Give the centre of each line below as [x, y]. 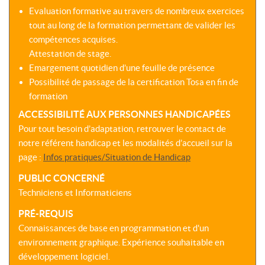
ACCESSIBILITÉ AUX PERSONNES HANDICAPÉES [125, 114]
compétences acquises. [73, 40]
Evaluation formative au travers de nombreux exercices [136, 11]
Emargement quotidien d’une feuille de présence [122, 68]
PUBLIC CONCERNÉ [62, 178]
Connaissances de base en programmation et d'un [114, 228]
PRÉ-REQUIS [46, 214]
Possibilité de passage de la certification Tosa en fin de [133, 82]
